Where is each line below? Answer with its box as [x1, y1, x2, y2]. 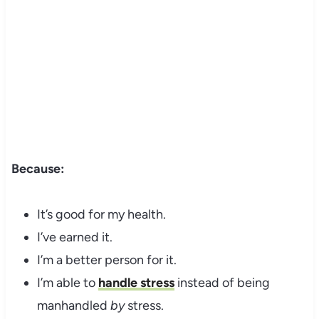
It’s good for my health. [36, 206, 166, 223]
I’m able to [36, 275, 98, 291]
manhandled [36, 298, 110, 314]
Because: [11, 161, 64, 177]
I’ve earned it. [36, 229, 113, 246]
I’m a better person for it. [36, 252, 177, 268]
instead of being [174, 275, 270, 291]
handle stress [98, 275, 174, 291]
